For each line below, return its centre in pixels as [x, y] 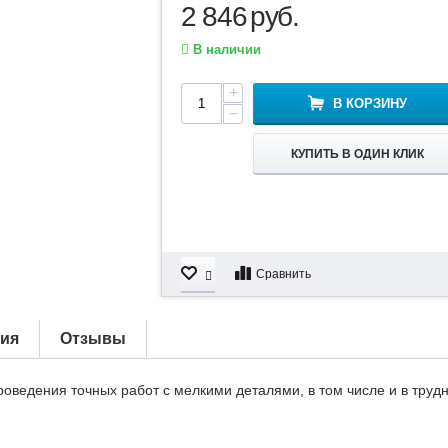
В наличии [225, 49]
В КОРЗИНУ [369, 103]
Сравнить [284, 274]
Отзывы [93, 338]
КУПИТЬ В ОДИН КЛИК [357, 154]
